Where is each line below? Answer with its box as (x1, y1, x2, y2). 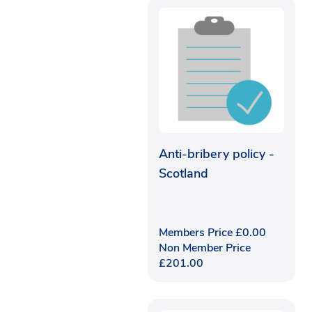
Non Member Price (159, 240, 251, 256)
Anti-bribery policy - (159, 145, 274, 162)
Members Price (159, 224, 235, 240)
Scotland (159, 164, 208, 182)
